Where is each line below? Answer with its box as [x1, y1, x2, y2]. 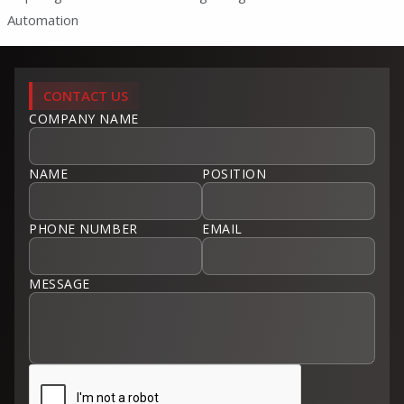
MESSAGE [29, 275, 90, 292]
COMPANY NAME [29, 110, 139, 127]
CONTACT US [43, 87, 128, 105]
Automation [6, 11, 78, 29]
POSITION [202, 165, 267, 182]
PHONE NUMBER [29, 220, 138, 237]
